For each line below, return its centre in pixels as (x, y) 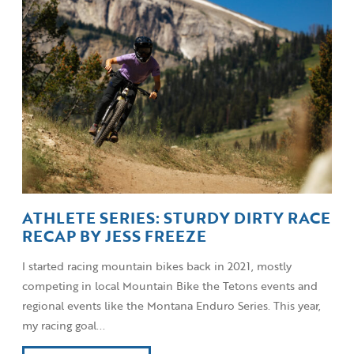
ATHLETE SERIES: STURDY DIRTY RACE (176, 217)
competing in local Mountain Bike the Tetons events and (170, 285)
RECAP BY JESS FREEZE (114, 235)
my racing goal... (64, 325)
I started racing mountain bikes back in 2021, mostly (157, 265)
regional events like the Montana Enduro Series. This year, (171, 305)
